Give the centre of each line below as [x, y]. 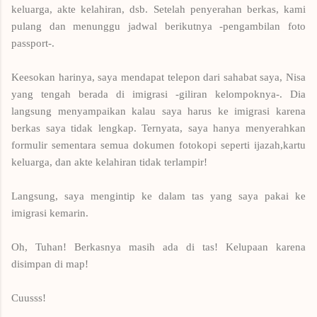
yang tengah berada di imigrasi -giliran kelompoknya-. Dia [158, 94]
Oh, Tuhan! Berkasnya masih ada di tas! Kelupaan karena [158, 247]
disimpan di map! [50, 264]
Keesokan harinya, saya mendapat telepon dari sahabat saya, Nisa [158, 77]
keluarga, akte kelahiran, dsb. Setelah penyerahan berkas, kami [158, 9]
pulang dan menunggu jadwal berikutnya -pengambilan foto [158, 26]
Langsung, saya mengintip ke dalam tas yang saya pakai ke [158, 196]
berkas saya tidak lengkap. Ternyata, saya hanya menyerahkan [158, 128]
